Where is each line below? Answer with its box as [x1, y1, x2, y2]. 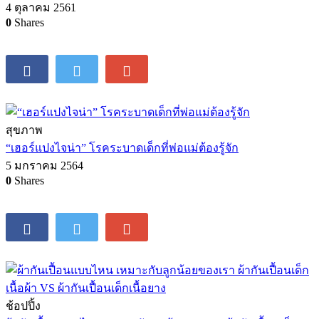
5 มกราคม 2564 [6, 159, 83, 172]
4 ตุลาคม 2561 [6, 1, 76, 14]
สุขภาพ [6, 124, 43, 137]
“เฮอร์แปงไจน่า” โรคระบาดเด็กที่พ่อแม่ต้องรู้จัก [6, 142, 239, 155]
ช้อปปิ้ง [6, 300, 41, 313]
